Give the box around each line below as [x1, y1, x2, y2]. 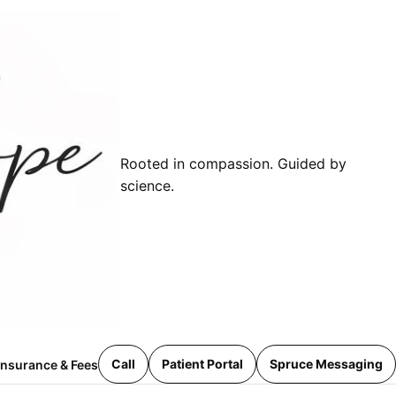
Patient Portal [162, 356, 243, 372]
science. [120, 177, 175, 195]
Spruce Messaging [270, 356, 383, 372]
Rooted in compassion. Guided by [120, 155, 347, 173]
